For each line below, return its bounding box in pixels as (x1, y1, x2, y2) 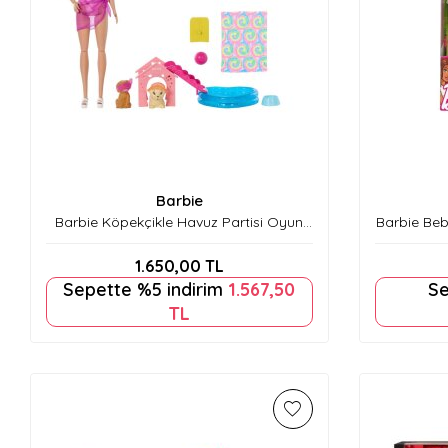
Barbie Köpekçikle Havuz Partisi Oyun (55, 213, 304, 232)
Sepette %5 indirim (63, 278, 229, 302)
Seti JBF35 (144, 231, 214, 250)
